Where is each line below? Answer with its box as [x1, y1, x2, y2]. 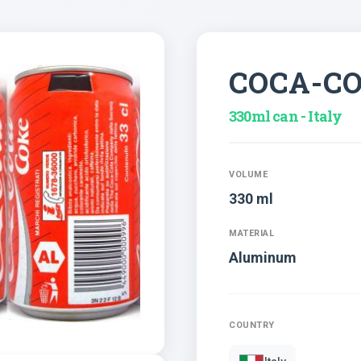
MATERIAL [229, 228, 274, 239]
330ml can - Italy [229, 106, 342, 126]
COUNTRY [229, 320, 275, 330]
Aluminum [229, 249, 297, 266]
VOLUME [229, 169, 268, 180]
